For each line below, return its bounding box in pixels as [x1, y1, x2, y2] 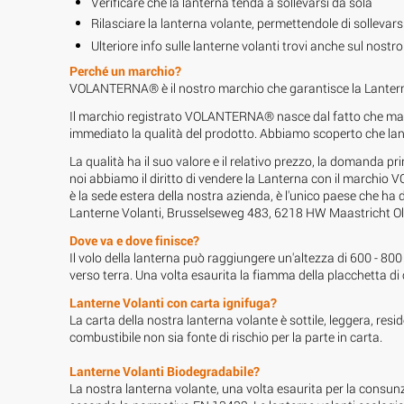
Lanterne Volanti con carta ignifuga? [69, 293, 277, 311]
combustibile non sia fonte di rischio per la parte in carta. [69, 327, 382, 345]
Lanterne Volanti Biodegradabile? [69, 362, 260, 380]
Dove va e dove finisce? [69, 231, 199, 249]
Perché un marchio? [69, 61, 181, 79]
